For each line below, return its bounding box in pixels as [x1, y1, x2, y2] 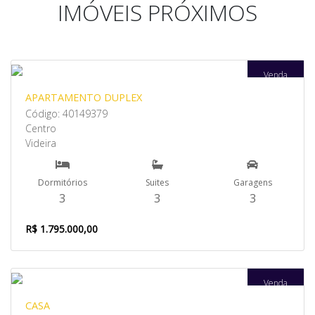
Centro [25, 122, 56, 135]
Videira [25, 136, 56, 150]
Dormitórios [37, 176, 87, 188]
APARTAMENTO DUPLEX [25, 91, 142, 104]
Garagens [233, 176, 272, 188]
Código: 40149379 [25, 107, 108, 120]
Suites [146, 176, 169, 188]
